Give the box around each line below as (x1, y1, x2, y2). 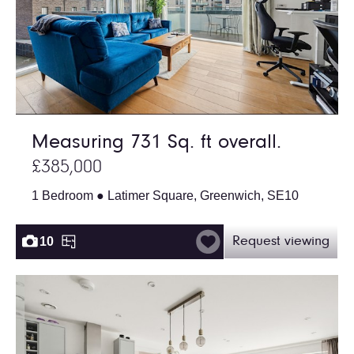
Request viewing (232, 234, 330, 249)
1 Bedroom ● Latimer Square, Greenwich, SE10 (32, 188, 299, 202)
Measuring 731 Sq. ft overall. (32, 132, 281, 153)
